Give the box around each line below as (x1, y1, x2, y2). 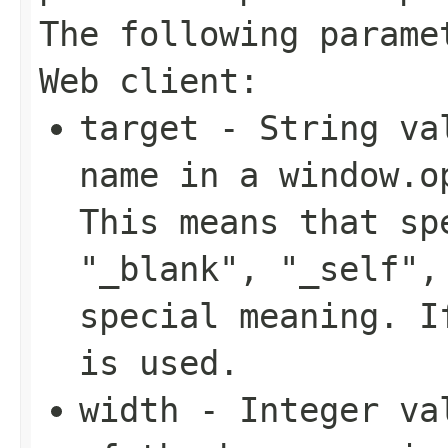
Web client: (39, 60, 259, 101)
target (79, 107, 199, 148)
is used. (79, 342, 239, 383)
